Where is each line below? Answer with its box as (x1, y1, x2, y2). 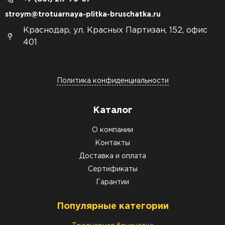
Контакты (95, 140, 130, 146)
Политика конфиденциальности (56, 78, 169, 84)
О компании (92, 127, 133, 133)
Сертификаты (87, 166, 138, 172)
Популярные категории (56, 202, 169, 210)
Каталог (92, 106, 133, 115)
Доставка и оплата (79, 153, 146, 159)
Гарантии (96, 179, 129, 185)
